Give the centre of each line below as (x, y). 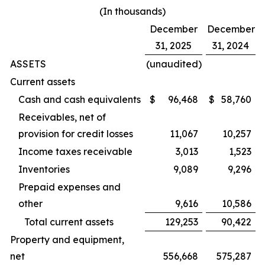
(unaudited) (174, 64)
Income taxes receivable (75, 151)
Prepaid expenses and (70, 187)
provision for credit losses (76, 134)
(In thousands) (132, 11)
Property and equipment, (67, 240)
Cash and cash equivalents (80, 99)
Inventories (44, 169)
